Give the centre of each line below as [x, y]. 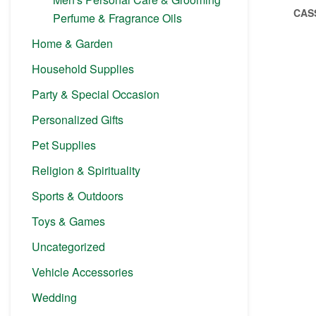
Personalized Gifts [78, 120]
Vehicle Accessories [83, 272]
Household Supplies [83, 69]
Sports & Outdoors [78, 196]
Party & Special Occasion [96, 95]
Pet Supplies [64, 145]
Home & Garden [72, 44]
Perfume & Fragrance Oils [117, 18]
